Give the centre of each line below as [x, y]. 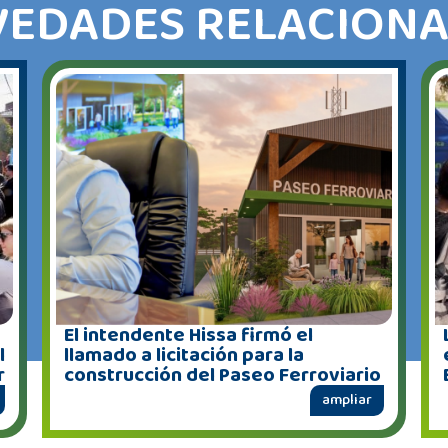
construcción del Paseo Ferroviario [223, 375]
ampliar [346, 400]
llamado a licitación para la [184, 355]
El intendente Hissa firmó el [189, 335]
